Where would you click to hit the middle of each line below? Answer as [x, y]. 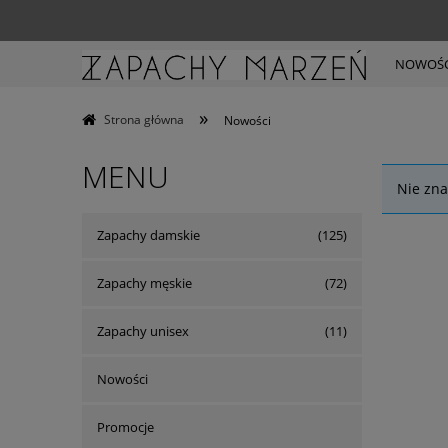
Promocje [125, 426]
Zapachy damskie [148, 234]
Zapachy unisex [143, 330]
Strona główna [144, 120]
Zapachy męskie [144, 282]
